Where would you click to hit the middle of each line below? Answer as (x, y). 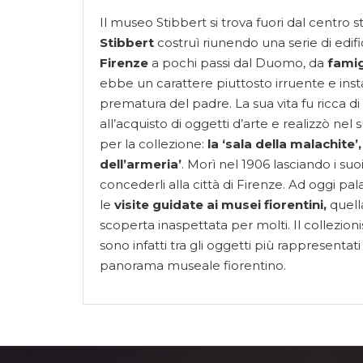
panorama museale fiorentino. (193, 265)
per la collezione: (154, 144)
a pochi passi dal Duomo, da (238, 63)
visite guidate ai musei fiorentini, (220, 205)
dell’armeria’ (141, 164)
